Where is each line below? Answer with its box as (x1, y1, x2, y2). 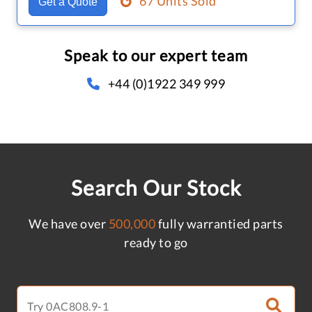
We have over (29, 215, 109, 231)
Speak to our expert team (64, 45, 248, 65)
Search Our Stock (70, 174, 242, 200)
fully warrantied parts (155, 215, 283, 231)
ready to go (124, 234, 188, 250)
